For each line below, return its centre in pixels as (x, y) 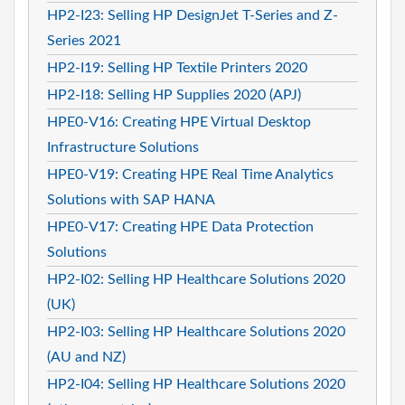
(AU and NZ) (86, 357)
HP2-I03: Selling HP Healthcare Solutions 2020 (196, 331)
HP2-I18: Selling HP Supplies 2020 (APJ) (174, 94)
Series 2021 (84, 40)
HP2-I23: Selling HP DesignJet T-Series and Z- (193, 15)
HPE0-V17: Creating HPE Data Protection (180, 226)
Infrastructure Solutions (123, 147)
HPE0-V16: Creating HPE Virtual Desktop (179, 122)
